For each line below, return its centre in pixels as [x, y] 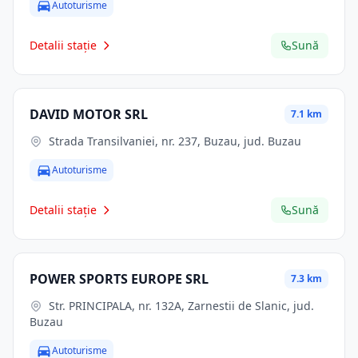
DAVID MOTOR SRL [89, 114]
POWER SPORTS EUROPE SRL [119, 279]
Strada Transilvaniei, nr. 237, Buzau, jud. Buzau [175, 141]
